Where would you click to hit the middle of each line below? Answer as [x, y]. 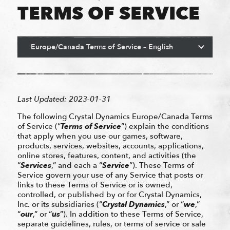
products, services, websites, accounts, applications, [110, 146]
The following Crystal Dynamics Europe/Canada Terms [115, 116]
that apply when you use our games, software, [100, 136]
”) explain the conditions [165, 126]
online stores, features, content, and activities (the [107, 155]
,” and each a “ [76, 165]
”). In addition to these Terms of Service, [131, 214]
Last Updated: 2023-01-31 [64, 99]
